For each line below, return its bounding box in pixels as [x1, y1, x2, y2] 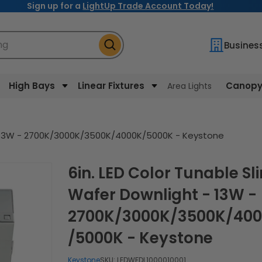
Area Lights [167, 80, 212, 92]
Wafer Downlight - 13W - [67, 184, 257, 206]
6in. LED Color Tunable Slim [67, 163, 78, 184]
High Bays [8, 80, 55, 92]
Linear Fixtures [77, 80, 144, 92]
